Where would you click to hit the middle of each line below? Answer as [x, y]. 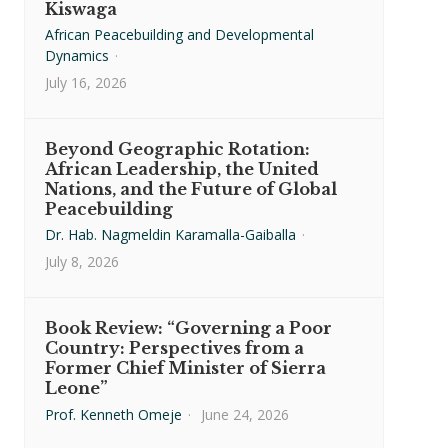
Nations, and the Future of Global [191, 189]
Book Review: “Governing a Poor [188, 328]
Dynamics [77, 56]
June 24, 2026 [245, 415]
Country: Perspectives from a [174, 348]
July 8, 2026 [82, 262]
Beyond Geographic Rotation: [177, 149]
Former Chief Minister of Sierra [185, 368]
